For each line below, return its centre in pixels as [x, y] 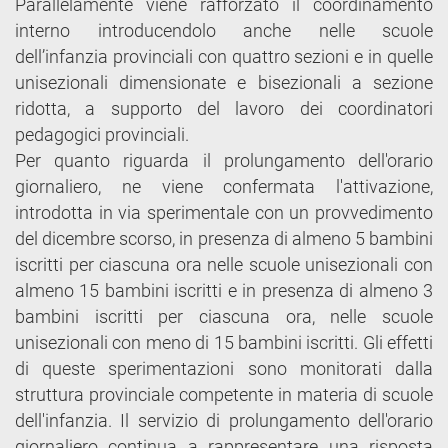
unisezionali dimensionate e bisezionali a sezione [224, 82]
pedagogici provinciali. [102, 134]
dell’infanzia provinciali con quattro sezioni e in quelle [224, 56]
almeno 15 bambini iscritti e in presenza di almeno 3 [224, 290]
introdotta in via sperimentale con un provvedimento [224, 212]
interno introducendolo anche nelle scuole [224, 30]
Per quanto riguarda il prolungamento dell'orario [224, 160]
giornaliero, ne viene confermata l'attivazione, [224, 186]
